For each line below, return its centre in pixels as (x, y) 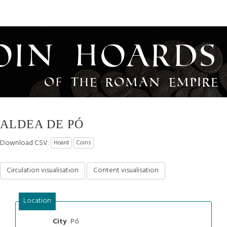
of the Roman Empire (132, 82)
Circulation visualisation (43, 170)
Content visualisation (126, 170)
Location (37, 201)
